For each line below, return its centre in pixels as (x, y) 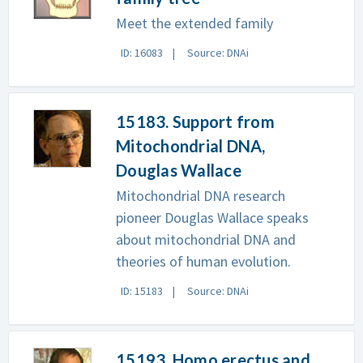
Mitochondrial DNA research (201, 196)
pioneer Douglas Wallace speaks (212, 218)
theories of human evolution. (203, 261)
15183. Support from (195, 122)
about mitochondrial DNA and (206, 239)
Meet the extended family (194, 23)
